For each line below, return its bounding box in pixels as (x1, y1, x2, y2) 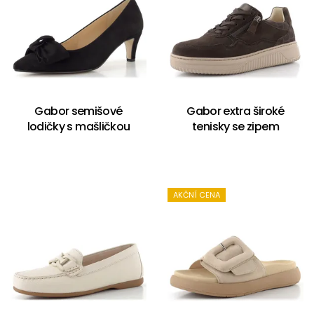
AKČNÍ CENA (173, 189, 220, 200)
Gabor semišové (34, 103, 123, 119)
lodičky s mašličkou (27, 118, 130, 135)
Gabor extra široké (186, 103, 285, 119)
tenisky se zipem (192, 118, 279, 135)
